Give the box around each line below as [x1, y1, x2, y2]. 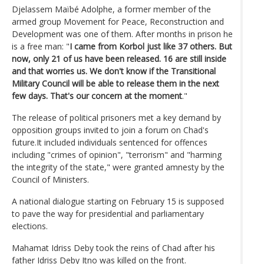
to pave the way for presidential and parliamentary [12, 207, 204, 219]
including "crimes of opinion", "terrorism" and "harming [12, 148, 222, 160]
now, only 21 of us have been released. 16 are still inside [12, 52, 226, 64]
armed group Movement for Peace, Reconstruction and [12, 15, 224, 27]
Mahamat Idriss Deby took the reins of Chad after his [12, 242, 215, 253]
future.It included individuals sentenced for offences [12, 136, 207, 148]
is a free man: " [12, 40, 70, 52]
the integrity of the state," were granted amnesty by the [12, 161, 225, 173]
